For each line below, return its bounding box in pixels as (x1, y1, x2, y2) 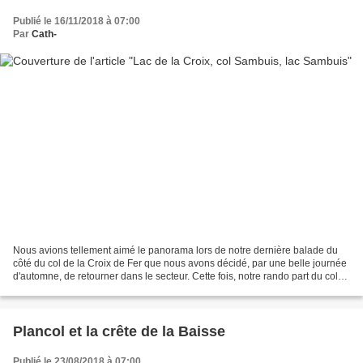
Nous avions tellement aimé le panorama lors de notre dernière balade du (13, 245, 338, 257)
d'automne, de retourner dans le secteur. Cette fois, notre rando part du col (13, 271, 338, 283)
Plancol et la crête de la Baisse (13, 323, 225, 340)
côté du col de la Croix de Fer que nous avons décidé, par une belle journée (13, 258, 347, 270)
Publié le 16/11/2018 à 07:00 (13, 15, 140, 27)
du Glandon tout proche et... (13, 284, 135, 296)
